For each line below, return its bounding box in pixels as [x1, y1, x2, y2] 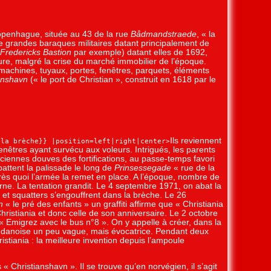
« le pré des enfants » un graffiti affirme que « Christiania [3, 199, 223, 209]
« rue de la [171, 163, 215, 172]
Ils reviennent [170, 135, 221, 145]
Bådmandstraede [131, 29, 197, 39]
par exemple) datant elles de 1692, [71, 47, 207, 57]
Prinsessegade [114, 163, 171, 172]
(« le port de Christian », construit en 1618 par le [28, 74, 216, 84]
